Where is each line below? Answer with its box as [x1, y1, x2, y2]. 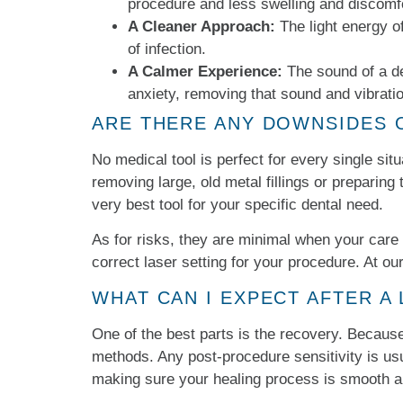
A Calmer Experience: [128, 62, 282, 80]
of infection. [128, 40, 206, 58]
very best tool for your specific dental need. [92, 195, 383, 213]
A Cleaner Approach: [128, 17, 275, 35]
